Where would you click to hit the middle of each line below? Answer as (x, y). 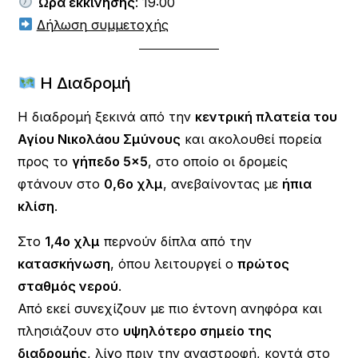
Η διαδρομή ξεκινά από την (107, 116)
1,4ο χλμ (73, 241)
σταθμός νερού (68, 286)
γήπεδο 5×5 (110, 161)
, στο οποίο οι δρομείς (218, 161)
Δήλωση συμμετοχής (102, 24)
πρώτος (264, 263)
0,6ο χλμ (134, 183)
